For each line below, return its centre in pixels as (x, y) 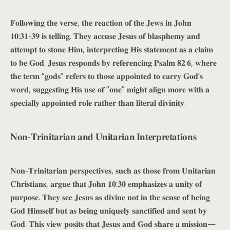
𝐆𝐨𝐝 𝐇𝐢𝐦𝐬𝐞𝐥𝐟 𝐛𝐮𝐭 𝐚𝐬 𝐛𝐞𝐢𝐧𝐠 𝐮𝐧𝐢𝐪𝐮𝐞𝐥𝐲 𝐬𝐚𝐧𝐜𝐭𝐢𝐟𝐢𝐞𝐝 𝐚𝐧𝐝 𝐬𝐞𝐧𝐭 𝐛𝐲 (109, 210)
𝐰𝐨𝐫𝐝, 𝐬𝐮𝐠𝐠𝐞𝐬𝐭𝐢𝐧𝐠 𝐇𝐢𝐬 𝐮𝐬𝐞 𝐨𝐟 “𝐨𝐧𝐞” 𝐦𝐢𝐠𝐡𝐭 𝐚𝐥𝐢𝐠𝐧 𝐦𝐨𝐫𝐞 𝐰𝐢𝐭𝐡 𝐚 (110, 89)
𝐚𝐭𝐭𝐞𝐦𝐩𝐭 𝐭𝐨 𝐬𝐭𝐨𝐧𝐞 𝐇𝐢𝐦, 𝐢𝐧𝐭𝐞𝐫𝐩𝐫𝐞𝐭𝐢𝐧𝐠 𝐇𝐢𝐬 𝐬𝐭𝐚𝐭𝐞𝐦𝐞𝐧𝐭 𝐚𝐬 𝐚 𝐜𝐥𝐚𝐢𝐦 (112, 49)
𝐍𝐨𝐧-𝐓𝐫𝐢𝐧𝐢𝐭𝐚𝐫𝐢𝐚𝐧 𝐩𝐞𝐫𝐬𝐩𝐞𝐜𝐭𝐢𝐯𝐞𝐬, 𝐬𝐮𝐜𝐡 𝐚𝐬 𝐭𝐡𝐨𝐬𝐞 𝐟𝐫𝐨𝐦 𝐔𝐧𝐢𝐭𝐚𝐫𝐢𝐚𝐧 (113, 170)
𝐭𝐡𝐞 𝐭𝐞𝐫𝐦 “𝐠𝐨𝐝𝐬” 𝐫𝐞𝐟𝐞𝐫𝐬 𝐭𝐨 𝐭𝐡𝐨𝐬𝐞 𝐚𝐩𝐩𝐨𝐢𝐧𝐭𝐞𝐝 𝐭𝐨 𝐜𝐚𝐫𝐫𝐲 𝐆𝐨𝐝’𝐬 (107, 76)
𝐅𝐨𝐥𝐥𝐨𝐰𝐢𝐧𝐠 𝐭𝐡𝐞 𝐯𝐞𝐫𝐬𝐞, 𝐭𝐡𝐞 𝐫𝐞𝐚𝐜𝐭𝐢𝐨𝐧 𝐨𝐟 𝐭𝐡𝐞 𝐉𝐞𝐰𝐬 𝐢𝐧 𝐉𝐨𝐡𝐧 (101, 23)
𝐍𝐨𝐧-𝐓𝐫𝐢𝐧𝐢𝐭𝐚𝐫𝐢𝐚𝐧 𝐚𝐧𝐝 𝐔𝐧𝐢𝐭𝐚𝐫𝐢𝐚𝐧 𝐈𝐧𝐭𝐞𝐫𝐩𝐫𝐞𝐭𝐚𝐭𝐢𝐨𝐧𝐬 (103, 136)
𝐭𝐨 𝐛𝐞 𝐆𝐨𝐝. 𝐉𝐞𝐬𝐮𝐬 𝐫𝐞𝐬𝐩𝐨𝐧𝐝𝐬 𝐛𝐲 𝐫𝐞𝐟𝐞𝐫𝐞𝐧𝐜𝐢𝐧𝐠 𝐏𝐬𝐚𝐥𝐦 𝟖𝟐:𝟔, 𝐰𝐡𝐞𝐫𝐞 (113, 63)
